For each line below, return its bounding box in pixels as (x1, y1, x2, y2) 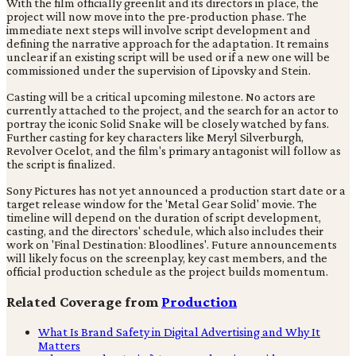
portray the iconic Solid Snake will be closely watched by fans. (6, 117, 329, 131)
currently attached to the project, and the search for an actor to (6, 103, 339, 118)
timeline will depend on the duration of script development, (6, 211, 321, 225)
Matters (38, 338, 80, 352)
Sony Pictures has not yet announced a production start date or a (6, 184, 346, 198)
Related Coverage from (6, 292, 161, 310)
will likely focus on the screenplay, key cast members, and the (6, 251, 327, 265)
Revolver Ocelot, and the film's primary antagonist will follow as (6, 144, 341, 158)
